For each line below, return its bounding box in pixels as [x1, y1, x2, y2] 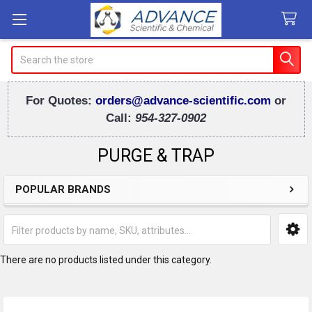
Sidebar [15, 197, 87, 222]
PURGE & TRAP [97, 145, 214, 166]
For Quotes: [26, 93, 95, 107]
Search [11, 47, 42, 58]
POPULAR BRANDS [15, 182, 111, 196]
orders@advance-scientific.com [95, 93, 274, 107]
